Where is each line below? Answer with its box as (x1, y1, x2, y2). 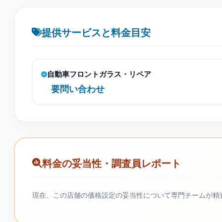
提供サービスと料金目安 (42, 25, 151, 39)
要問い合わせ (51, 82, 105, 95)
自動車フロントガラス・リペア (47, 68, 151, 79)
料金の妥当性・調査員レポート (42, 156, 181, 170)
